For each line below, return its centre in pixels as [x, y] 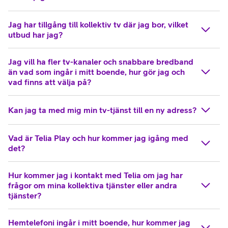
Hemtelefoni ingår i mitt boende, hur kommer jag [99, 222]
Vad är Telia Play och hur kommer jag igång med [98, 138]
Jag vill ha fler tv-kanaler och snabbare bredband [101, 62]
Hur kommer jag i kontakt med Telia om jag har [95, 175]
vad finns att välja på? [50, 82]
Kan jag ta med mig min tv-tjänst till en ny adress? [102, 110]
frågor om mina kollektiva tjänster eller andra [93, 185]
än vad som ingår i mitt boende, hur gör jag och [96, 72]
